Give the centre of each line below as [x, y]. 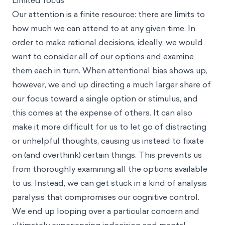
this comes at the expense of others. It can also [102, 113]
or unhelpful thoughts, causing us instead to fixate [108, 141]
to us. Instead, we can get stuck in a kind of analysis [109, 183]
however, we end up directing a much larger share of [111, 84]
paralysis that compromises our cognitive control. [106, 197]
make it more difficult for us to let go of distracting [109, 127]
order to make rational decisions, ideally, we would [107, 42]
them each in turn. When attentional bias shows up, [110, 70]
